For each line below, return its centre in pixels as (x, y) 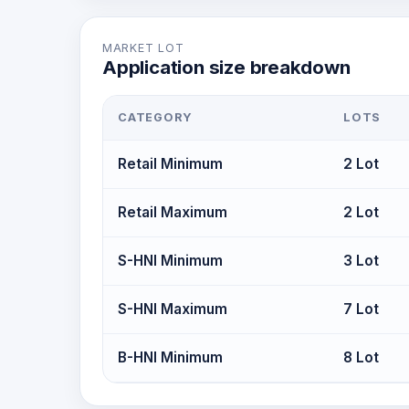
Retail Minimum (170, 164)
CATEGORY (156, 117)
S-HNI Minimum (170, 261)
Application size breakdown (226, 67)
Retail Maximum (173, 212)
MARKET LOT (143, 48)
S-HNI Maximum (173, 309)
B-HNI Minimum (170, 357)
